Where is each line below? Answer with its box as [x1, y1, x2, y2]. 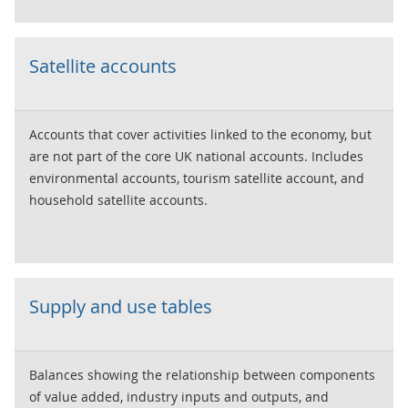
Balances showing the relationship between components [29, 366, 375, 383]
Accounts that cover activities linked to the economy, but [29, 126, 372, 143]
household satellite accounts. [29, 191, 208, 209]
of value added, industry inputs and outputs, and [29, 388, 329, 405]
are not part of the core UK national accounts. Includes [29, 148, 363, 165]
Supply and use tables [29, 294, 212, 319]
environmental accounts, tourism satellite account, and [29, 169, 364, 187]
